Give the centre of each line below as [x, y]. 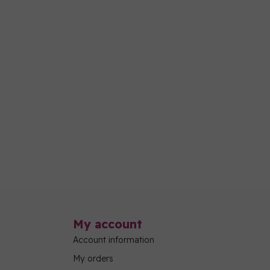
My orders [93, 259]
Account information [114, 240]
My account [108, 224]
